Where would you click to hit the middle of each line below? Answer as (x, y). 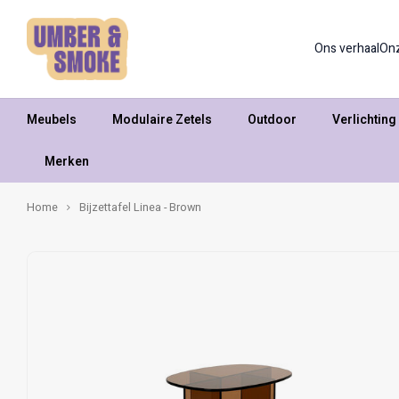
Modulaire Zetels (162, 119)
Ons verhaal (347, 49)
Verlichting (364, 119)
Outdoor (272, 119)
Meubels (52, 119)
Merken (67, 161)
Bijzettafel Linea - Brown (140, 208)
